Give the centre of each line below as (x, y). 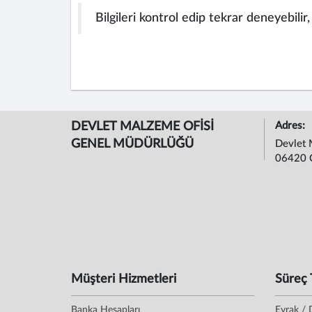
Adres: (291, 126)
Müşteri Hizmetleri (124, 279)
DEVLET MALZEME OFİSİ (142, 127)
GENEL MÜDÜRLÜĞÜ (132, 144)
